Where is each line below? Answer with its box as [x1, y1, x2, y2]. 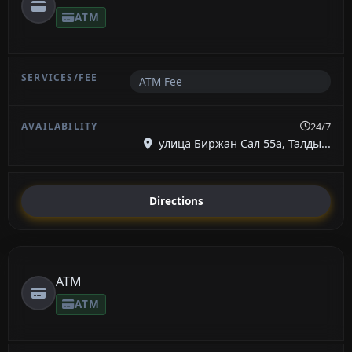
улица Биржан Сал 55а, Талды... [156, 135, 331, 151]
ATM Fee [138, 73, 182, 89]
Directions [148, 193, 203, 209]
